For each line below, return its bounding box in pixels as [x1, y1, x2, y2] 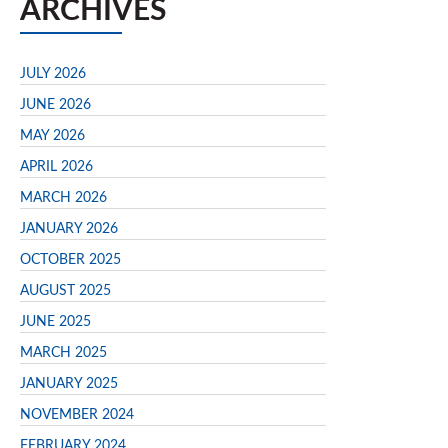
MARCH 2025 [20, 345, 107, 360]
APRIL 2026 [20, 159, 93, 174]
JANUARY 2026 [20, 221, 118, 236]
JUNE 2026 [20, 97, 91, 112]
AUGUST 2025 [20, 283, 111, 298]
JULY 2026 [20, 66, 86, 81]
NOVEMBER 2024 [20, 407, 134, 422]
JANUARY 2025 [20, 376, 118, 391]
